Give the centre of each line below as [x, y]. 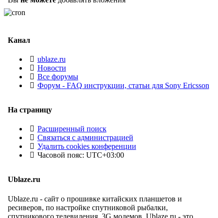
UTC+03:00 [105, 155]
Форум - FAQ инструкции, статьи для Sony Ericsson [123, 86]
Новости [52, 68]
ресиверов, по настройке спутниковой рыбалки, [88, 207]
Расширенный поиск [72, 129]
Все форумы [58, 77]
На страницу [30, 110]
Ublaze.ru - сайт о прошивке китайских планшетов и [95, 199]
